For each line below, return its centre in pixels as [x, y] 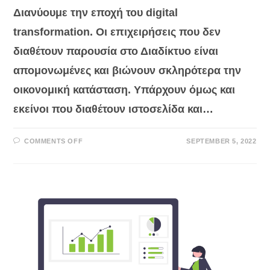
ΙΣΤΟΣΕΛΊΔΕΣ [112, 180]
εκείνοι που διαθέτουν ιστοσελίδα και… [114, 109]
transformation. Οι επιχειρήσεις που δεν [117, 32]
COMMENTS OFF [54, 141]
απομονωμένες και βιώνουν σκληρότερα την [127, 71]
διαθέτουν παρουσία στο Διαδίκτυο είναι [116, 52]
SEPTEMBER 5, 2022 [221, 141]
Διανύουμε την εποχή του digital [96, 13]
